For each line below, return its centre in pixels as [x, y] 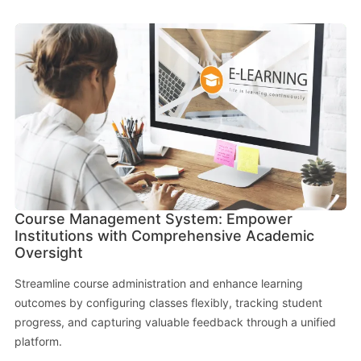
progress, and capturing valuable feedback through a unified [175, 322]
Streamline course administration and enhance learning [158, 283]
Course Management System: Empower [153, 218]
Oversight [48, 252]
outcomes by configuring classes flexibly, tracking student [168, 302]
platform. [38, 341]
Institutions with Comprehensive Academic [164, 235]
